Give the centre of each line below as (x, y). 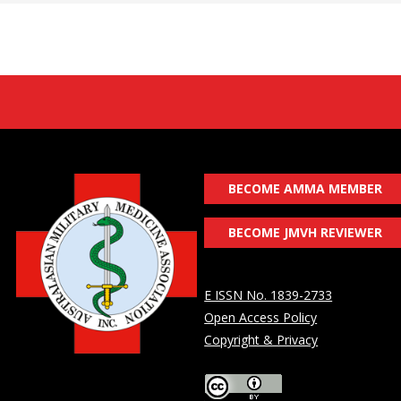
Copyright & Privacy (261, 340)
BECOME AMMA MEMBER (305, 189)
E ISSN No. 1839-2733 (269, 295)
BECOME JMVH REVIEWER (305, 233)
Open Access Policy (261, 318)
